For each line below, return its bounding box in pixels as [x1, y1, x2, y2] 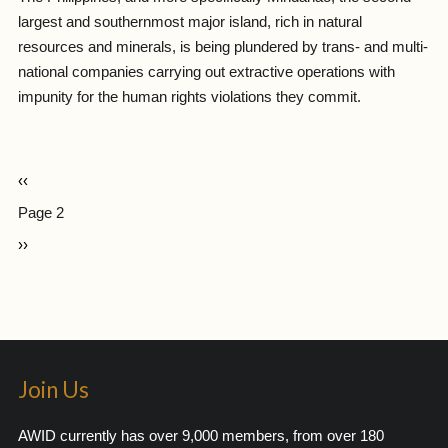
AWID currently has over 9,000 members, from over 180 [17, 428, 384, 445]
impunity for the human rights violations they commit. [17, 88, 361, 105]
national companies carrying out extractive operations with [17, 63, 395, 80]
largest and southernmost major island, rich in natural [17, 13, 362, 30]
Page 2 [17, 205, 64, 222]
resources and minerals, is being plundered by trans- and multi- [17, 38, 428, 55]
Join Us [17, 375, 89, 403]
